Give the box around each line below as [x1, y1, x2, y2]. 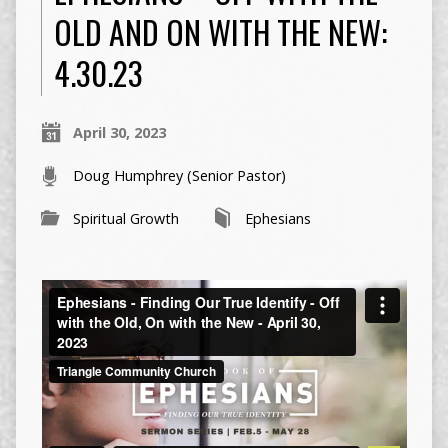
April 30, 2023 [72, 123, 166, 143]
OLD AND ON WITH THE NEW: [53, 8, 387, 56]
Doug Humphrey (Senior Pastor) [72, 166, 286, 186]
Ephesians [244, 209, 311, 229]
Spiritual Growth [72, 209, 179, 229]
